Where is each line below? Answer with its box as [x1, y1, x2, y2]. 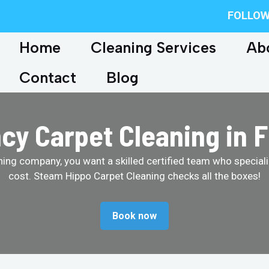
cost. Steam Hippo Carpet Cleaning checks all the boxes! [8, 170, 261, 182]
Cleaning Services [91, 38, 216, 56]
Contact [19, 68, 76, 86]
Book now [112, 210, 157, 222]
